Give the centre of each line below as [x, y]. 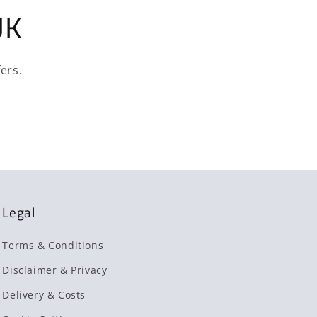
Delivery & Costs [44, 295]
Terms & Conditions [53, 246]
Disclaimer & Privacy [55, 270]
